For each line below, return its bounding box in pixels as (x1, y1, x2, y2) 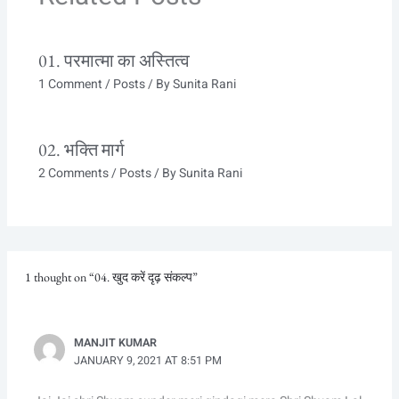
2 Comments (37, 164, 109, 183)
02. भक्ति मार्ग (37, 138, 124, 162)
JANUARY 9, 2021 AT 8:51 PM (74, 353, 223, 370)
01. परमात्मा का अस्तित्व (37, 49, 190, 73)
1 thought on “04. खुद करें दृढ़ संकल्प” (25, 269, 199, 286)
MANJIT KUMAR (74, 335, 158, 352)
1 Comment (37, 75, 102, 94)
